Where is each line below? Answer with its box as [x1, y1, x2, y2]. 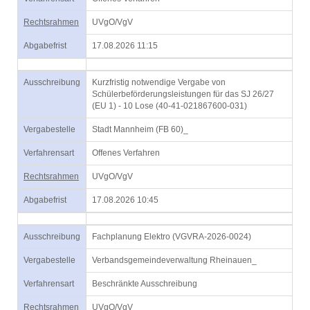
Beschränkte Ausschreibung [92, 279, 197, 289]
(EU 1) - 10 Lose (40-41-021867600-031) [92, 101, 247, 111]
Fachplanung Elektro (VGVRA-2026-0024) [92, 232, 251, 241]
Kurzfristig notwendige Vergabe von [92, 77, 226, 87]
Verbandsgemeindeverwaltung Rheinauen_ [92, 255, 257, 265]
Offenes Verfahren [92, 148, 160, 158]
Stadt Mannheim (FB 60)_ [92, 125, 188, 134]
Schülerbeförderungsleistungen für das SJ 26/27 [92, 89, 274, 99]
